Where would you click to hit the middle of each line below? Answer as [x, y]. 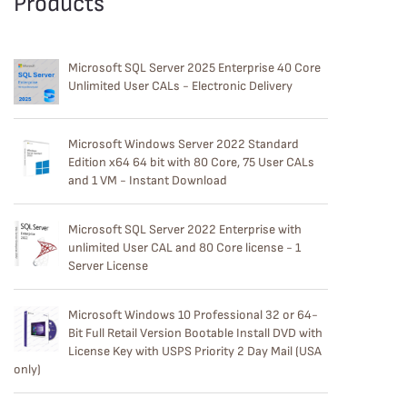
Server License [108, 265]
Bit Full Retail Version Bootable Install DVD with [195, 333]
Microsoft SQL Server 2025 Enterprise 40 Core [194, 67]
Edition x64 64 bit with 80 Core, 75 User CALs [191, 162]
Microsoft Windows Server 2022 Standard [184, 144]
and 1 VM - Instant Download [148, 180]
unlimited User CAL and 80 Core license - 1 [184, 247]
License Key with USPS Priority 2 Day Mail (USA [195, 351]
